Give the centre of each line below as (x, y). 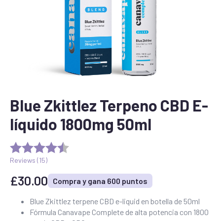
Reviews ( (24, 160)
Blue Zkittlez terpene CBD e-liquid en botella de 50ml (115, 201)
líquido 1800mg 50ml (81, 124)
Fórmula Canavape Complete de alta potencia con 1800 (119, 212)
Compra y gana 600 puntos (100, 181)
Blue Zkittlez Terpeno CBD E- (109, 105)
